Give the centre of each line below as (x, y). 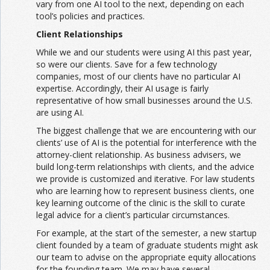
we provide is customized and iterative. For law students (146, 179)
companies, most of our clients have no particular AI (138, 77)
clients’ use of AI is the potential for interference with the (146, 143)
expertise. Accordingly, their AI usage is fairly (122, 89)
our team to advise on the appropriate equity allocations (146, 257)
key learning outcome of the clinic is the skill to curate (141, 203)
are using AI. (60, 113)
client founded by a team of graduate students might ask (147, 245)
